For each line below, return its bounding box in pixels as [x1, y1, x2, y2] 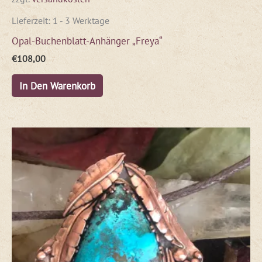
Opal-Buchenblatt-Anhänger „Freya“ [12, 33, 163, 47]
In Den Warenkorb [19, 78, 95, 92]
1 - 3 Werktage [53, 15, 109, 27]
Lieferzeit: [12, 15, 53, 27]
